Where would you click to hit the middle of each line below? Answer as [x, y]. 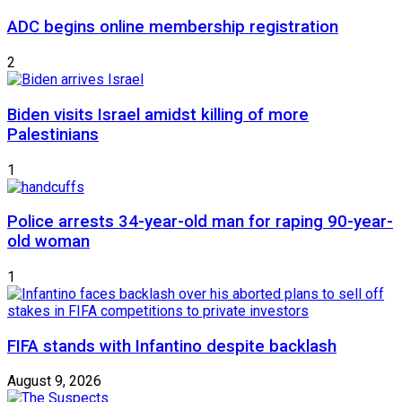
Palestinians [53, 134]
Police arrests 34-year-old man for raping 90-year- [200, 222]
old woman [48, 242]
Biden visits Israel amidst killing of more [158, 114]
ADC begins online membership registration [173, 27]
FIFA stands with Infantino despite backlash [172, 346]
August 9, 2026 [54, 381]
